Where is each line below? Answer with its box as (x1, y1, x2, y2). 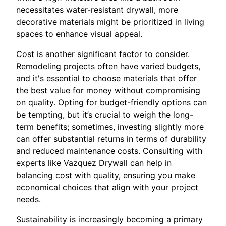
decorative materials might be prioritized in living (16, 17, 204, 27)
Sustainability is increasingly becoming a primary (16, 214, 203, 225)
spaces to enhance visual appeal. (16, 29, 142, 39)
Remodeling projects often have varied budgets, (16, 61, 200, 72)
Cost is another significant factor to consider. (16, 49, 190, 60)
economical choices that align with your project (16, 182, 198, 193)
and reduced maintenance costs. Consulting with (16, 146, 202, 156)
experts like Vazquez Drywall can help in (16, 158, 172, 168)
